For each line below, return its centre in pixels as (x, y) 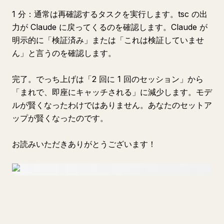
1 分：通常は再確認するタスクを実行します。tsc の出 (110, 14)
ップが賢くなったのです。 (60, 118)
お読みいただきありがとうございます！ (84, 144)
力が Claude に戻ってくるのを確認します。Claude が (110, 27)
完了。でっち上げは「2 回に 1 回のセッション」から (108, 79)
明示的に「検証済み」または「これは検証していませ (108, 40)
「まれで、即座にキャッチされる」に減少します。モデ (112, 92)
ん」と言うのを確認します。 (64, 53)
